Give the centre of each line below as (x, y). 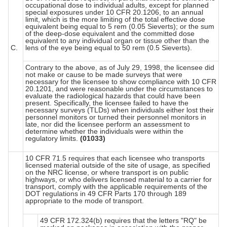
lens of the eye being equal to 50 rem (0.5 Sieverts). (109, 47)
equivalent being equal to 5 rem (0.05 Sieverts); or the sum (120, 26)
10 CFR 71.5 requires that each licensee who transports (115, 158)
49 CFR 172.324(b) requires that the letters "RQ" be (123, 220)
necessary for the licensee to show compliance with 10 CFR (121, 81)
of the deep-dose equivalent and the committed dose (110, 33)
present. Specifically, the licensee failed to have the (107, 103)
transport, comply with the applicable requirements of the (116, 186)
